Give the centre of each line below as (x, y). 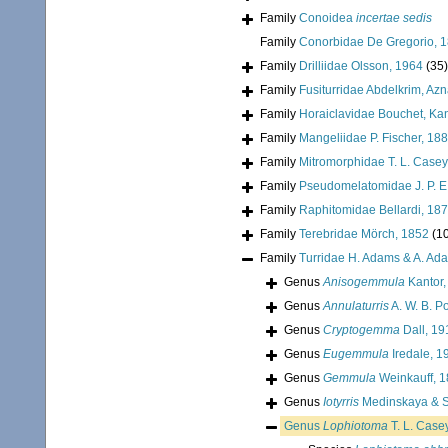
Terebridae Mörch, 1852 (364, 234)
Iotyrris (341, 402)
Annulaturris (356, 306)
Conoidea (327, 18)
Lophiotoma (355, 426)
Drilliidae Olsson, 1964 (361, 66)
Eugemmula (356, 354)
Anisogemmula (364, 282)
